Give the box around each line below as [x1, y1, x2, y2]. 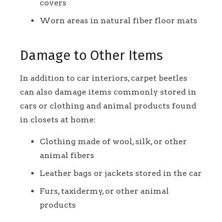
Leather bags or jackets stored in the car [40, 168, 202, 178]
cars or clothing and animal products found [20, 101, 196, 111]
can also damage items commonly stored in [20, 87, 196, 97]
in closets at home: [20, 115, 96, 125]
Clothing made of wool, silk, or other [40, 137, 187, 147]
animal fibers [40, 151, 94, 161]
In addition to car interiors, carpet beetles [20, 73, 187, 83]
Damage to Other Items [20, 48, 163, 64]
